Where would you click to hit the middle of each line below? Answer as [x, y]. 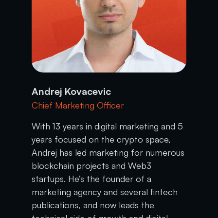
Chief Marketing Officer [78, 105]
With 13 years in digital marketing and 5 [108, 126]
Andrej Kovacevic [72, 91]
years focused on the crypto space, [101, 139]
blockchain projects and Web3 [92, 165]
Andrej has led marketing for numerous [108, 152]
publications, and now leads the [93, 205]
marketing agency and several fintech [105, 191]
